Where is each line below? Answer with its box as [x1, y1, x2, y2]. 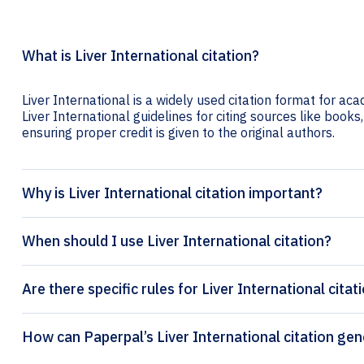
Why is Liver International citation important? [22, 184, 323, 203]
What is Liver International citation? [22, 46, 259, 66]
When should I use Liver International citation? [22, 232, 331, 251]
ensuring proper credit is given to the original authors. [22, 124, 335, 141]
